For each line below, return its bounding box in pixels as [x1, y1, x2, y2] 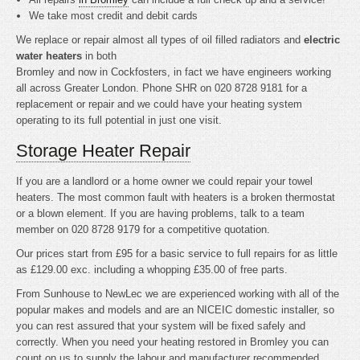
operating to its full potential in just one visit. [16, 114, 222, 126]
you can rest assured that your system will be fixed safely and [16, 320, 305, 332]
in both [82, 50, 117, 62]
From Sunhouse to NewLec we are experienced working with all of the [16, 288, 339, 300]
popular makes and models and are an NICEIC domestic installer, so [16, 304, 334, 316]
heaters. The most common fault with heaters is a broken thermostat [16, 191, 335, 203]
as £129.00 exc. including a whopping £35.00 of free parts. [16, 264, 288, 276]
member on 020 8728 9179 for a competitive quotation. [16, 223, 270, 235]
